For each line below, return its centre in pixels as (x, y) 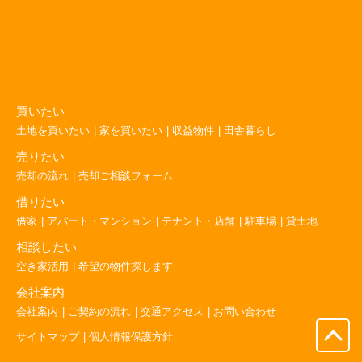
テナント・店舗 (198, 221)
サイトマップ (48, 337)
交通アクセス (172, 311)
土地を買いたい (53, 130)
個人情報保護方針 (131, 337)
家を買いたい (131, 130)
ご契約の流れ (99, 311)
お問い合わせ (245, 311)
